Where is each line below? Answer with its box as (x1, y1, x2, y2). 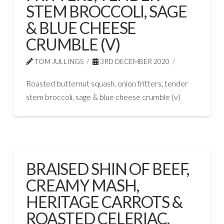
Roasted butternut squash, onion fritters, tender (25, 78, 188, 88)
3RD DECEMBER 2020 (98, 56, 169, 65)
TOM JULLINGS (32, 56, 83, 65)
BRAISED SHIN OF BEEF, (25, 158, 189, 178)
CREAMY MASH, (25, 175, 139, 195)
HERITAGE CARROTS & (25, 191, 182, 211)
